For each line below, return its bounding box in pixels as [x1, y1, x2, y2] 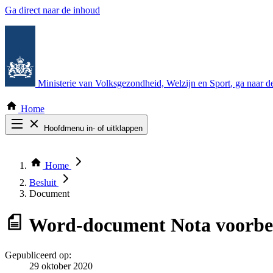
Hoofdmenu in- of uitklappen [44, 124, 143, 133]
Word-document [29, 214, 166, 236]
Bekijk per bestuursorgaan [29, 166, 130, 177]
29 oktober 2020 [29, 260, 93, 271]
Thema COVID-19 [29, 155, 103, 166]
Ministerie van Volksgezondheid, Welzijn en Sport [38, 78, 230, 88]
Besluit [29, 177, 58, 188]
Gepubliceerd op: [5, 249, 71, 260]
